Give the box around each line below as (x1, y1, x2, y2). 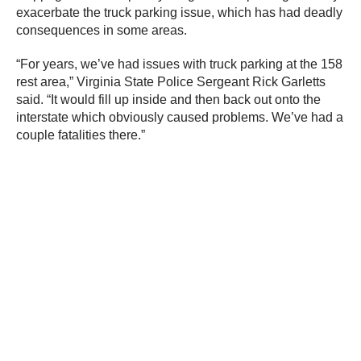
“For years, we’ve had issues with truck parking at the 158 (16, 57, 342, 72)
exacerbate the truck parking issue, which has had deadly (16, 6, 342, 20)
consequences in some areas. (16, 23, 190, 38)
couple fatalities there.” (16, 128, 145, 143)
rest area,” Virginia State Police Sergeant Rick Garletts (16, 75, 326, 89)
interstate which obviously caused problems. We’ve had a (16, 110, 343, 125)
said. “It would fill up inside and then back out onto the (16, 93, 321, 107)
